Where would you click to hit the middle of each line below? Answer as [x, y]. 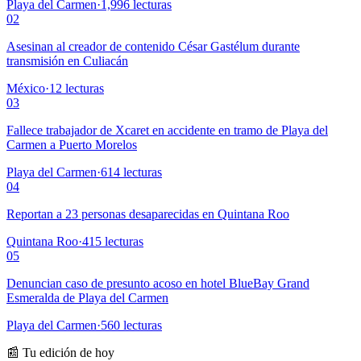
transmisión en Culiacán [67, 61]
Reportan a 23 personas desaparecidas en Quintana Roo [148, 214]
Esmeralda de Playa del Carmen [87, 298]
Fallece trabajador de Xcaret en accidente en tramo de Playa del [167, 131]
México [26, 89]
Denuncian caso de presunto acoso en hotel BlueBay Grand [158, 284]
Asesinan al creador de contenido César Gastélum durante [153, 47]
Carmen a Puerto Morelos [72, 145]
